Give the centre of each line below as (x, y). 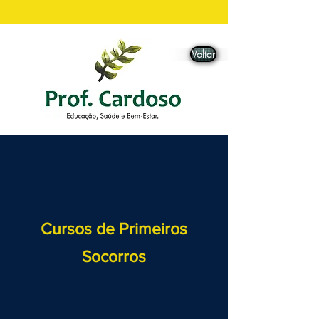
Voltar (203, 54)
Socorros (114, 256)
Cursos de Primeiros (114, 229)
